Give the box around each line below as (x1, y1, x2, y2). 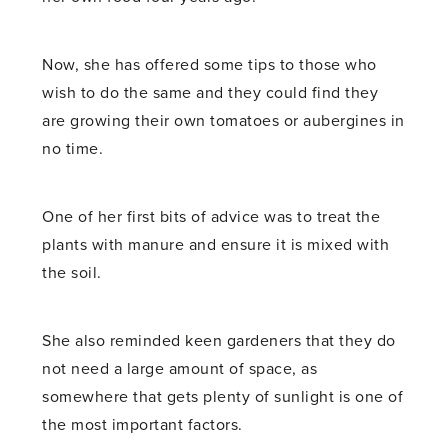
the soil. (42, 262, 102, 283)
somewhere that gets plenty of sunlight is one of (42, 386, 404, 407)
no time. (42, 138, 104, 159)
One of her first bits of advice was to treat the (42, 206, 381, 227)
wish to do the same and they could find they (42, 82, 379, 103)
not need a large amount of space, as (42, 358, 318, 379)
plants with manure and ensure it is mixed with (42, 234, 390, 255)
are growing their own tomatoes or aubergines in (42, 110, 405, 131)
